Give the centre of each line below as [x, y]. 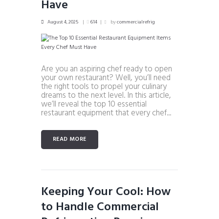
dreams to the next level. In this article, [106, 95]
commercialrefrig [136, 22]
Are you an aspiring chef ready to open [107, 69]
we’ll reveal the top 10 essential [94, 104]
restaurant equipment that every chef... [106, 113]
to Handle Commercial [100, 208]
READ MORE [70, 140]
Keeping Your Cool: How [106, 192]
